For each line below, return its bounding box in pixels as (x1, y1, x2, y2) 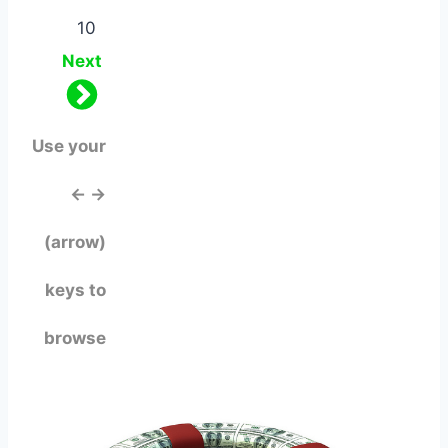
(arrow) (44, 231, 106, 252)
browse (44, 327, 106, 348)
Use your (32, 135, 106, 156)
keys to (45, 279, 106, 300)
